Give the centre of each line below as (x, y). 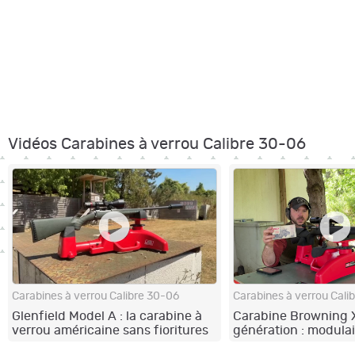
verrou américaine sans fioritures (110, 330)
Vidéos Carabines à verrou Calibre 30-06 (157, 145)
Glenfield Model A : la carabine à (107, 316)
